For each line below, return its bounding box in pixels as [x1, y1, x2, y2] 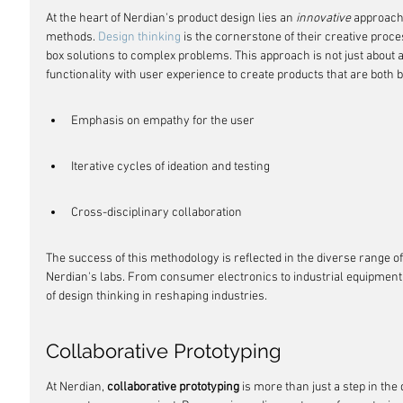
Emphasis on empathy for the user [71, 113, 255, 129]
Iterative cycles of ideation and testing [71, 159, 270, 175]
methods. [46, 30, 98, 45]
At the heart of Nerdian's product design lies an [46, 11, 296, 26]
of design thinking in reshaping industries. [46, 289, 267, 304]
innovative [296, 11, 351, 26]
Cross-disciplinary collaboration [71, 205, 242, 220]
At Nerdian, [46, 380, 107, 395]
